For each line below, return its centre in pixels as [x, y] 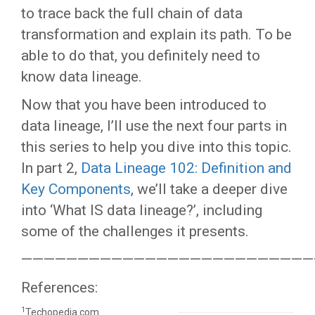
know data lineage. [82, 77]
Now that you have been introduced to [144, 105]
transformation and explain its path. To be [156, 34]
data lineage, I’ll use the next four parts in [154, 126]
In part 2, [51, 168]
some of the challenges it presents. [135, 231]
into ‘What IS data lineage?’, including [142, 210]
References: [59, 288]
